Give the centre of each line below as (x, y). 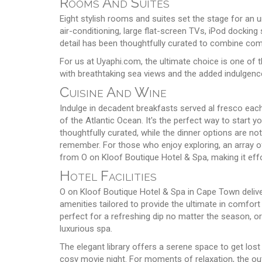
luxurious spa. (86, 228)
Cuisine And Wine (113, 92)
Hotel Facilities (108, 175)
